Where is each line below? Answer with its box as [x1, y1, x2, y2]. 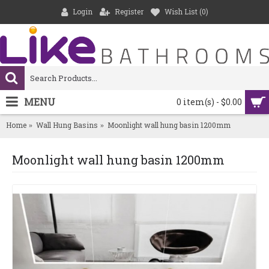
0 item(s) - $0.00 [177, 96, 242, 107]
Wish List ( [164, 7, 202, 17]
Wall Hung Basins [36, 120, 98, 130]
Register [114, 7, 144, 17]
